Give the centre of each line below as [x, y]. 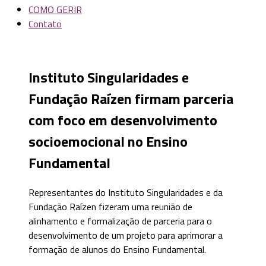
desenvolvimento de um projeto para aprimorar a [126, 235]
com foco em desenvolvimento [123, 120]
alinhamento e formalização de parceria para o [120, 221]
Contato [45, 24]
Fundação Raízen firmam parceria [131, 98]
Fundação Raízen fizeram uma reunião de [110, 206]
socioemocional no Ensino [108, 141]
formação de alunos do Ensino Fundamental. [117, 249]
